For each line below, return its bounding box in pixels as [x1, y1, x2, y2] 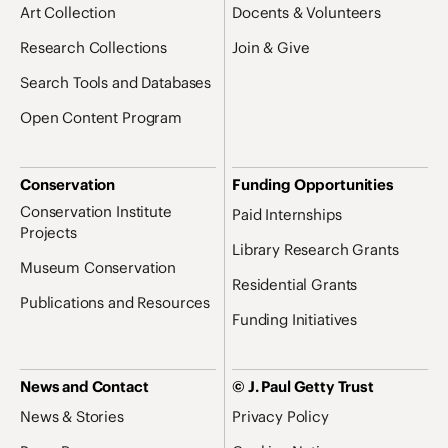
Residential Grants [232, 274, 358, 293]
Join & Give [232, 37, 310, 56]
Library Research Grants [232, 239, 399, 258]
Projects [20, 222, 77, 241]
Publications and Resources [20, 292, 211, 311]
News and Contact [20, 376, 149, 395]
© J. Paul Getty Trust [232, 376, 374, 395]
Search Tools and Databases [20, 72, 212, 91]
